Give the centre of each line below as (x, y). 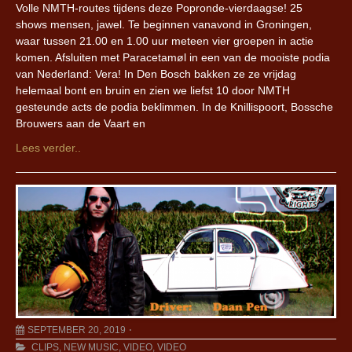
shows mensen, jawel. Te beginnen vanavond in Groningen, (164, 25)
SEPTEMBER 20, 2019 (77, 330)
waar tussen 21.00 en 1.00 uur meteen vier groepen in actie (165, 41)
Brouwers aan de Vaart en (81, 124)
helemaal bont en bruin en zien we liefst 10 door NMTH (153, 91)
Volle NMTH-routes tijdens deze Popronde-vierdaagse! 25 (159, 8)
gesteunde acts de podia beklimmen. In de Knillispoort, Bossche (174, 107)
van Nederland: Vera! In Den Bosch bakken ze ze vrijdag (156, 74)
